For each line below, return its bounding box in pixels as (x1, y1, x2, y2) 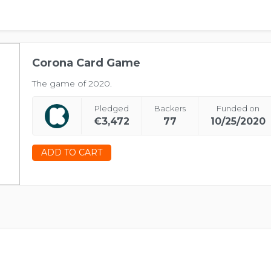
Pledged (94, 103, 129, 113)
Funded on (217, 103, 260, 113)
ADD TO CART (41, 147, 102, 158)
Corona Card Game (32, 56, 140, 70)
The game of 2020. (32, 78, 112, 89)
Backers (154, 103, 186, 113)
